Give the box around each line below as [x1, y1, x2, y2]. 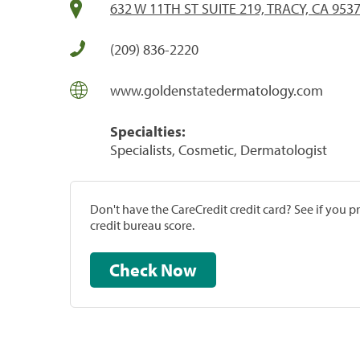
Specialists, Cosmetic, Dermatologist [110, 140, 327, 159]
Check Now [161, 258, 197, 281]
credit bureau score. [90, 216, 194, 233]
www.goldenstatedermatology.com [110, 80, 323, 100]
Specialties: [110, 121, 186, 141]
